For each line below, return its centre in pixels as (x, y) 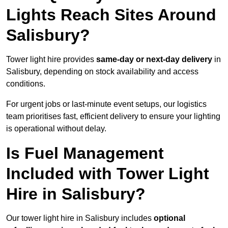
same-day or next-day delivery (154, 60)
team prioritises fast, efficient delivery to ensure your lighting (113, 117)
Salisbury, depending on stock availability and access (102, 72)
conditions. (26, 84)
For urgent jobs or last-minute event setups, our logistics (106, 104)
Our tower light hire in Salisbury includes (80, 218)
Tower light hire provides (51, 60)
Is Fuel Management (85, 153)
